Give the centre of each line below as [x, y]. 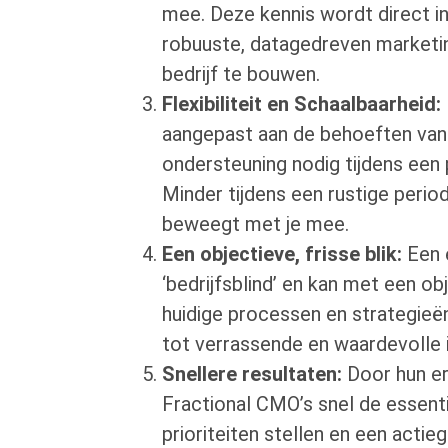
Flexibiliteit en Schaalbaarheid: [301, 104]
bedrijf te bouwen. [241, 74]
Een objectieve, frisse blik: [282, 254]
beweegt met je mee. [255, 224]
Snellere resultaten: [252, 374]
